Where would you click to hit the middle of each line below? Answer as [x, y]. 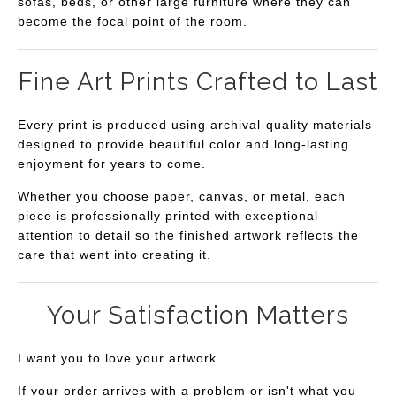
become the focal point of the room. [133, 22]
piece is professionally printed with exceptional [168, 216]
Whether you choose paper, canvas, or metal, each [182, 197]
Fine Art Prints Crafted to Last [198, 82]
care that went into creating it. [114, 255]
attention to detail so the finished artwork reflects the [188, 236]
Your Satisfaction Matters [198, 316]
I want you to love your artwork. [119, 358]
